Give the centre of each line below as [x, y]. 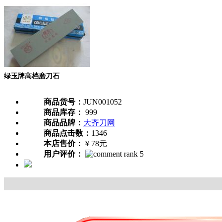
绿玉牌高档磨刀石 [32, 76]
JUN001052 [103, 102]
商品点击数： [67, 133]
